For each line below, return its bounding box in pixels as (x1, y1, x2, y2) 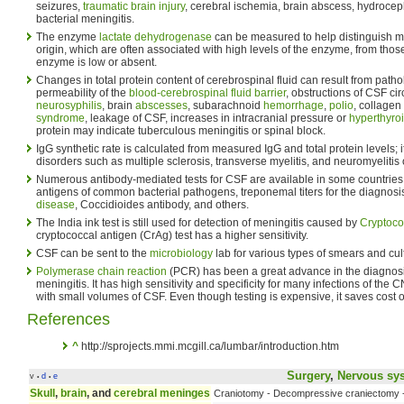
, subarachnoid (188, 98, 263, 112)
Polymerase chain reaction (36, 264, 167, 278)
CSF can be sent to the (36, 246, 150, 260)
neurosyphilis (36, 98, 102, 112)
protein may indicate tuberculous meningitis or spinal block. (36, 124, 326, 137)
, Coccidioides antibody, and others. (75, 197, 249, 211)
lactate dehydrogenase (99, 30, 212, 43)
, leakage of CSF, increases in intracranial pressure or (85, 111, 349, 124)
